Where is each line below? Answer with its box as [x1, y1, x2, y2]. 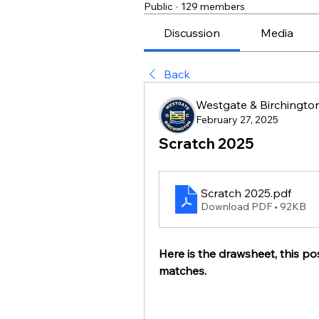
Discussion [164, 26, 221, 41]
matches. [159, 263, 206, 278]
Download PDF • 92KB [201, 200, 306, 214]
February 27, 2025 [196, 113, 278, 127]
